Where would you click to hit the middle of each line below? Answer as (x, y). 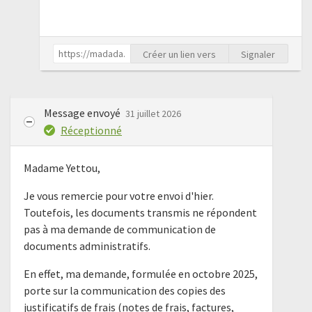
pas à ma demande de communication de (120, 229)
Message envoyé (83, 113)
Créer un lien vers (180, 54)
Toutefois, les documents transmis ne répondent (141, 212)
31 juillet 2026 (153, 114)
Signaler (258, 54)
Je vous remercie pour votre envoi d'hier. (119, 195)
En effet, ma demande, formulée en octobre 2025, (141, 273)
